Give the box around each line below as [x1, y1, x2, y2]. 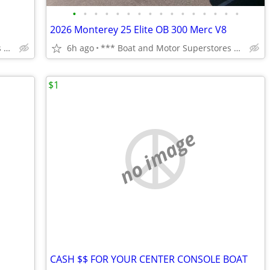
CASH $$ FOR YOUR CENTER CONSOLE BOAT [50, 253, 248, 266]
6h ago [67, 42, 94, 54]
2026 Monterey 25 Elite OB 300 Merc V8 [50, 23, 227, 36]
